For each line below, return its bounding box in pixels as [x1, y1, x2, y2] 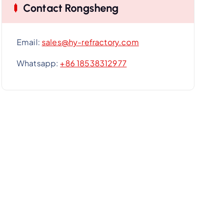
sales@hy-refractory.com [42, 37, 139, 47]
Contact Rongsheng [23, 1, 119, 15]
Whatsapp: [16, 58, 60, 68]
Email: [16, 37, 42, 47]
